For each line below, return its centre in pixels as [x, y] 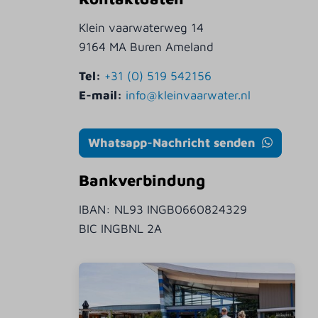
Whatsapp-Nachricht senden [174, 143]
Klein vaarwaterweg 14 [142, 28]
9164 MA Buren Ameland [147, 47]
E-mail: [103, 95]
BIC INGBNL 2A [121, 229]
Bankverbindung [142, 181]
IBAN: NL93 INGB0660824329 [163, 210]
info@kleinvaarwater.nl [188, 95]
